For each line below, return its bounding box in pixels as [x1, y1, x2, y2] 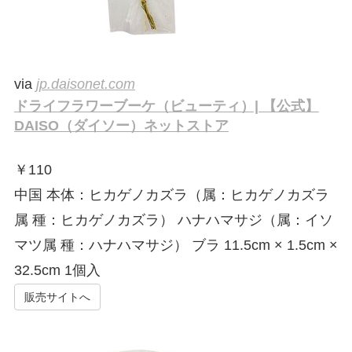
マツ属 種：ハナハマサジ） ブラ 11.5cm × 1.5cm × [13, 237, 338, 254]
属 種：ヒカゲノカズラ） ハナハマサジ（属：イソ [13, 212, 333, 229]
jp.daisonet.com [35, 76, 135, 93]
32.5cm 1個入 [13, 262, 101, 279]
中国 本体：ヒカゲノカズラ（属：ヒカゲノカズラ [13, 187, 329, 203]
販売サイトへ [24, 290, 90, 303]
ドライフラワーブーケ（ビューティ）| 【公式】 [13, 98, 319, 115]
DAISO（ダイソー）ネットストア [13, 118, 229, 134]
